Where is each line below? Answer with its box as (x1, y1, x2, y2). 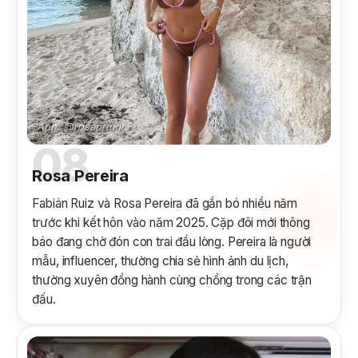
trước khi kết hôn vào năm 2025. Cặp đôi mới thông (32, 214, 310, 230)
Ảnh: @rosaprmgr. (37, 119, 128, 133)
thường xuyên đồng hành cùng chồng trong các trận (32, 272, 312, 288)
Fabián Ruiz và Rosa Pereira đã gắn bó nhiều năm (32, 195, 298, 211)
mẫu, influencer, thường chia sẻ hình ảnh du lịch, (32, 253, 288, 268)
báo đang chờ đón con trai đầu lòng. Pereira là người (32, 233, 312, 249)
